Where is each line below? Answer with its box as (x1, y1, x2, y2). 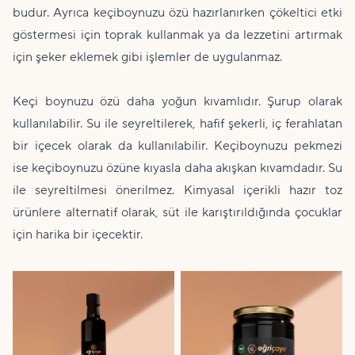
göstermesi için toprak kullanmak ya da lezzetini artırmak (13, 26, 342, 43)
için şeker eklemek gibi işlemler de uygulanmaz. (13, 48, 282, 65)
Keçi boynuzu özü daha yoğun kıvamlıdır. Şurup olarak (13, 93, 342, 109)
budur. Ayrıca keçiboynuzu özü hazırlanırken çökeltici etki (13, 4, 342, 21)
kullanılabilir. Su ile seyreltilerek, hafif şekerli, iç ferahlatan (13, 115, 342, 132)
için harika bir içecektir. (13, 226, 143, 242)
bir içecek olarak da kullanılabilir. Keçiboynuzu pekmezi (13, 137, 342, 154)
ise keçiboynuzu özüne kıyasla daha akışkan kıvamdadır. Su (13, 159, 342, 176)
